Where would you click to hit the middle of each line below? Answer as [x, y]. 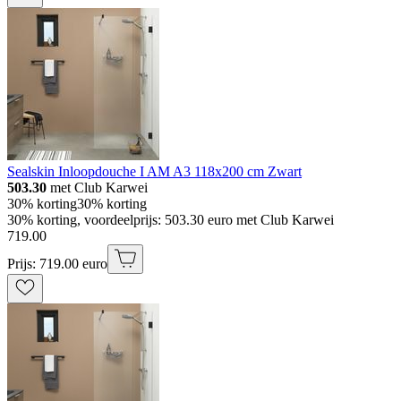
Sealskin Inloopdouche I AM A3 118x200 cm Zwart [154, 171]
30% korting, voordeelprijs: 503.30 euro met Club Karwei [171, 219]
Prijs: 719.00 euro [57, 263]
